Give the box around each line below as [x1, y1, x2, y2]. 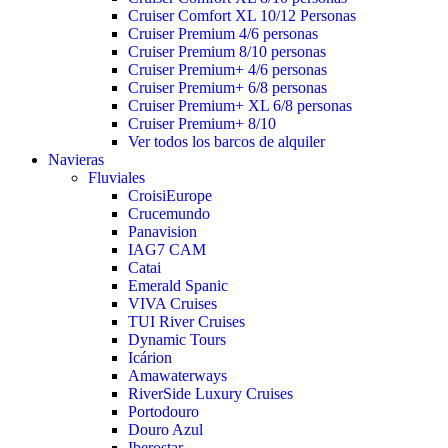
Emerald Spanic [128, 277, 228, 294]
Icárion [128, 349, 172, 366]
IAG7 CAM [128, 241, 206, 258]
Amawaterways [128, 367, 227, 384]
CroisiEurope [128, 187, 212, 204]
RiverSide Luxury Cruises [128, 385, 293, 402]
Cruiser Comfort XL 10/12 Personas [128, 7, 356, 24]
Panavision [128, 223, 197, 240]
